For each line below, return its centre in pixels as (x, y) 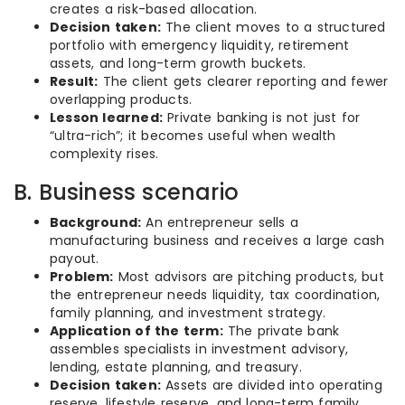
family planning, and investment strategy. (188, 313)
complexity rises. (104, 154)
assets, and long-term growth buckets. (178, 63)
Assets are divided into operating (272, 385)
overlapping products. (121, 99)
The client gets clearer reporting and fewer (243, 81)
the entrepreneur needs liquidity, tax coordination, (215, 295)
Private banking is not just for (262, 118)
